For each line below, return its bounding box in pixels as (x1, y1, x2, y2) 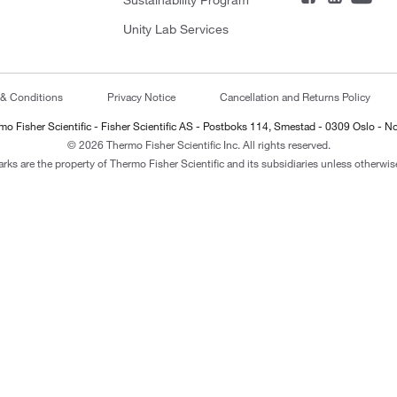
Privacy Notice (107, 90, 175, 104)
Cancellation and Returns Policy (220, 90, 370, 104)
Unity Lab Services (122, 21, 229, 37)
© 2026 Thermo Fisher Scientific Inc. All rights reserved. (66, 137, 331, 152)
